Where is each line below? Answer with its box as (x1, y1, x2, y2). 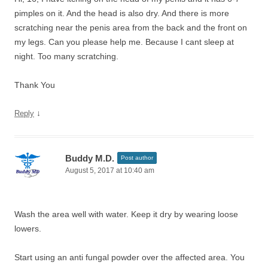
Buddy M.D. (65, 153, 114, 163)
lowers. (14, 224, 41, 233)
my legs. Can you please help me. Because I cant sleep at (14, 37, 234, 47)
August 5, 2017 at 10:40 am (65, 166, 154, 175)
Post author (121, 154, 153, 161)
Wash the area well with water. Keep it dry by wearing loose (14, 209, 238, 219)
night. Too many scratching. (14, 51, 118, 61)
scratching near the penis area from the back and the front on (14, 23, 247, 32)
